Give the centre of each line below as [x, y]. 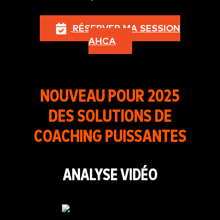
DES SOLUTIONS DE [110, 117]
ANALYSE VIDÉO [110, 176]
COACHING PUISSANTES [110, 137]
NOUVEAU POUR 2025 [110, 97]
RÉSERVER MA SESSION [126, 29]
